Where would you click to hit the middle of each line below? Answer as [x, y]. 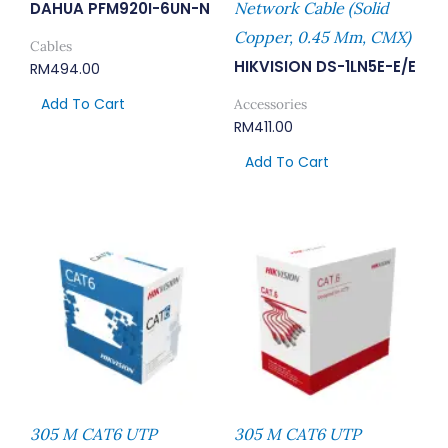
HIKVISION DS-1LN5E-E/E [325, 67]
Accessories [270, 104]
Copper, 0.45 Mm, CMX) [322, 37]
